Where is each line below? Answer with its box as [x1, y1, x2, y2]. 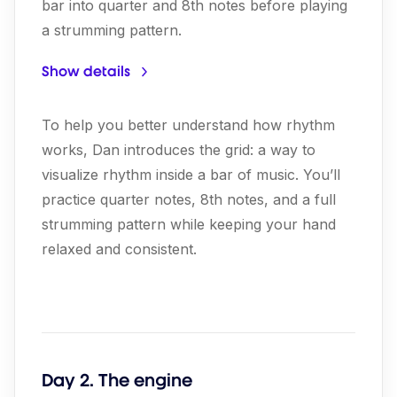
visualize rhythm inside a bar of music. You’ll [42, 166, 340, 183]
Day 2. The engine [42, 370, 192, 391]
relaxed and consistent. [42, 240, 197, 258]
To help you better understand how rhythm [42, 116, 335, 134]
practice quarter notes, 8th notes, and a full [42, 191, 336, 208]
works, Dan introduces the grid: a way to [42, 141, 315, 159]
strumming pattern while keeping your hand [42, 215, 336, 233]
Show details [42, 62, 130, 80]
